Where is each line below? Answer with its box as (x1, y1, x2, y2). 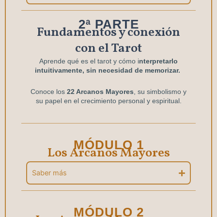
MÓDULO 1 (73, 138, 144, 153)
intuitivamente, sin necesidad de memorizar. (35, 66, 182, 75)
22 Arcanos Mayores (67, 87, 134, 95)
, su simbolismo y (134, 87, 186, 95)
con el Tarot (75, 40, 142, 58)
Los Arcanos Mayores (47, 144, 170, 162)
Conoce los (31, 87, 67, 95)
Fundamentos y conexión (37, 24, 180, 42)
